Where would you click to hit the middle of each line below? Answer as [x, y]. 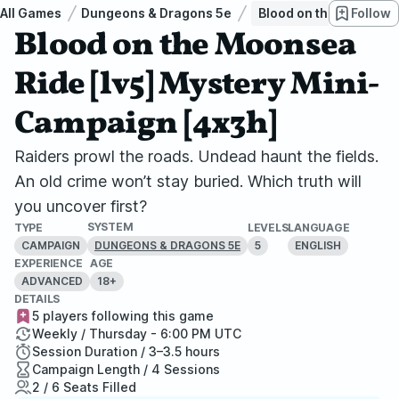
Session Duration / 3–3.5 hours [126, 351]
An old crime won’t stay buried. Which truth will [188, 181]
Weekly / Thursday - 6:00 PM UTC [137, 334]
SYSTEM [110, 227]
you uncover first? [81, 206]
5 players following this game [123, 316]
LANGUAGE [319, 227]
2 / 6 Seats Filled [84, 387]
